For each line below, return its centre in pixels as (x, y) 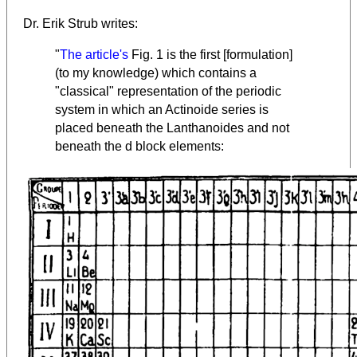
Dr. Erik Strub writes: (80, 24)
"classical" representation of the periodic (168, 92)
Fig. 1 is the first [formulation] (210, 55)
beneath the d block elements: (139, 147)
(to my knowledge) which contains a (156, 73)
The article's (94, 55)
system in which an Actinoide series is (162, 110)
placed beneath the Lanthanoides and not (172, 128)
